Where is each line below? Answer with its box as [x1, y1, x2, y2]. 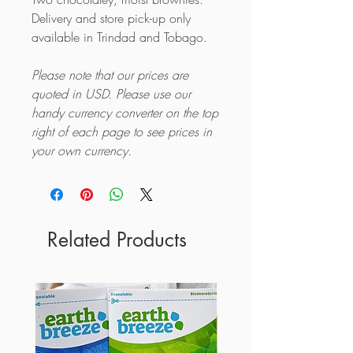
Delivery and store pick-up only [32, 9, 191, 27]
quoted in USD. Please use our [32, 84, 191, 102]
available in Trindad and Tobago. [32, 28, 207, 46]
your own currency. [32, 141, 132, 159]
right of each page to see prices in [32, 122, 212, 140]
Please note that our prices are [32, 65, 188, 84]
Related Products [47, 226, 187, 252]
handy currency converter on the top [32, 103, 218, 121]
